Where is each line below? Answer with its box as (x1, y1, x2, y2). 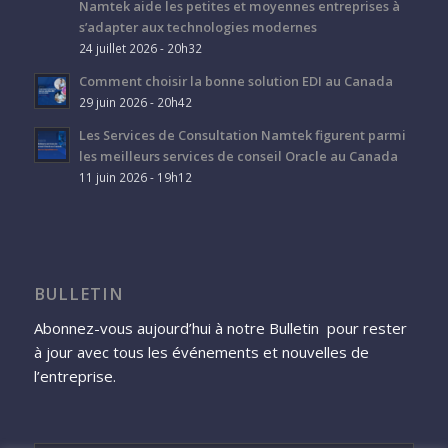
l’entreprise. (33, 365, 116, 386)
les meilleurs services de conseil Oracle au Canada (78, 146, 398, 165)
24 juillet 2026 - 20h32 (78, 39, 202, 56)
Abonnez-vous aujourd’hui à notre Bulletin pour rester (33, 317, 407, 338)
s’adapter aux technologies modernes (78, 17, 317, 36)
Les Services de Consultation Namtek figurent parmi (78, 125, 406, 144)
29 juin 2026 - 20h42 (78, 93, 192, 110)
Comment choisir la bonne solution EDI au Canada (78, 71, 393, 90)
